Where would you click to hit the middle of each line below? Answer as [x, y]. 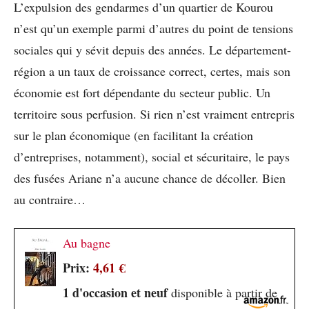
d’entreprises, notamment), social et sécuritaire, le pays [152, 156]
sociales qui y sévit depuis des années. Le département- [152, 49]
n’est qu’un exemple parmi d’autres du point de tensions [153, 28]
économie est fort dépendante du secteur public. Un [142, 92]
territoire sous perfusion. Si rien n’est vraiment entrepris [154, 113]
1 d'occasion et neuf [115, 292]
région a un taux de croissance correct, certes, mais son [152, 71]
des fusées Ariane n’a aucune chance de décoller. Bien [150, 178]
